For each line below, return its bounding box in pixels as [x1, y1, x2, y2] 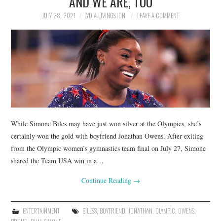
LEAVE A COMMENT [137, 10, 179, 20]
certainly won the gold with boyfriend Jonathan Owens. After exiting [11, 131, 204, 141]
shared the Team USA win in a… [11, 155, 104, 165]
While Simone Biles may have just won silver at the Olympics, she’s [11, 118, 202, 128]
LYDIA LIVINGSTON [84, 10, 125, 20]
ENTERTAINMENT [22, 206, 60, 216]
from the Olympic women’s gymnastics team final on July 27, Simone [11, 143, 206, 153]
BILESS [82, 206, 97, 216]
